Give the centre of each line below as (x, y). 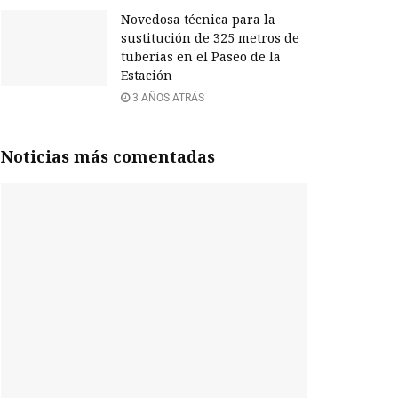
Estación (147, 76)
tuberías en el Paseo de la (201, 57)
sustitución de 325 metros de (210, 38)
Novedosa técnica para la (198, 20)
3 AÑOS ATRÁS (167, 98)
